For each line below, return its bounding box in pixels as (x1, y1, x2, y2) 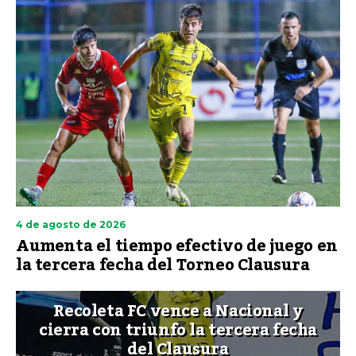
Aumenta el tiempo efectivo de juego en (16, 230, 338, 262)
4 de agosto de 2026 (16, 218, 126, 230)
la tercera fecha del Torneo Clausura (16, 249, 310, 281)
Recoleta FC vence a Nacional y (53, 295, 303, 327)
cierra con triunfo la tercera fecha (38, 314, 317, 346)
